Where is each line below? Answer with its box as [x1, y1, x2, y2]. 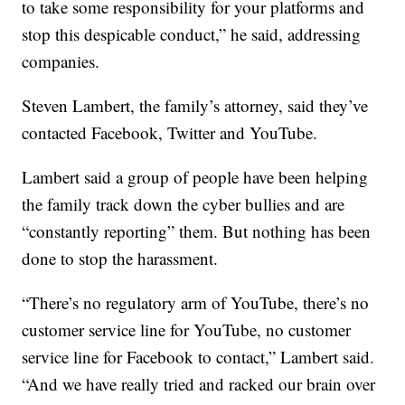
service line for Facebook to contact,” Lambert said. [22, 345, 375, 368]
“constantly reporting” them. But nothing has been [22, 220, 372, 242]
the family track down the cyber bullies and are [22, 193, 345, 215]
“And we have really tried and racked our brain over [22, 372, 376, 395]
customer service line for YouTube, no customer [22, 318, 352, 341]
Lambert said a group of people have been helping [22, 165, 369, 188]
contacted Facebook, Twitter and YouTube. [22, 121, 318, 144]
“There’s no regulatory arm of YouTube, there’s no [22, 291, 370, 314]
